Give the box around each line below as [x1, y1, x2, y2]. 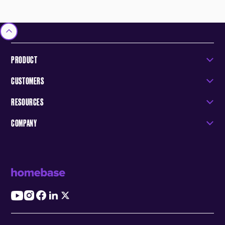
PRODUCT [11, 53, 38, 65]
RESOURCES [11, 95, 44, 107]
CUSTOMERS [11, 74, 44, 86]
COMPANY [11, 117, 37, 129]
